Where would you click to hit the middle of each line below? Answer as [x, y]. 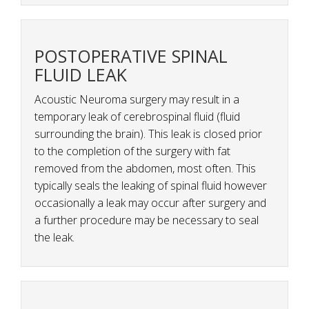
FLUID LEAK [81, 75]
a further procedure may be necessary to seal [147, 220]
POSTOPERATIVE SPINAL [131, 56]
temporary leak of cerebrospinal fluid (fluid [137, 117]
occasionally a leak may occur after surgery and [150, 203]
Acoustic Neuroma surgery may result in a [137, 100]
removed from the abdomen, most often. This [145, 169]
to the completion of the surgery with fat [132, 151]
